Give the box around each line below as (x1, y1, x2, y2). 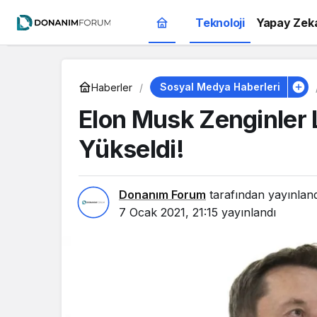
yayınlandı (218, 205, 276, 219)
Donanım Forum (119, 188, 206, 202)
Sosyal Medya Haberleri (159, 81, 280, 93)
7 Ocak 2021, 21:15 (119, 205, 218, 219)
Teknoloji (195, 16, 245, 30)
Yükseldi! (79, 134, 184, 163)
